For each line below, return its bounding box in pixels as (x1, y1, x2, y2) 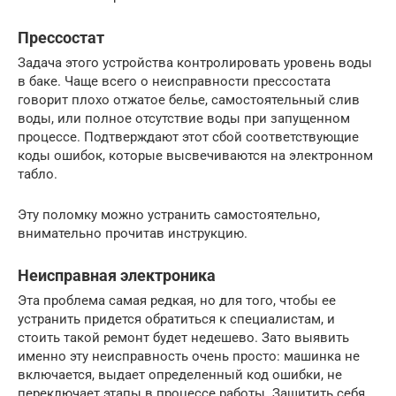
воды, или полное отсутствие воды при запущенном (18, 110, 350, 127)
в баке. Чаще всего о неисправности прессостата (18, 73, 331, 90)
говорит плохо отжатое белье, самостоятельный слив (18, 92, 360, 109)
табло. (18, 166, 57, 183)
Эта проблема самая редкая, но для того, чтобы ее (18, 293, 336, 309)
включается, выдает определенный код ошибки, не (18, 367, 342, 384)
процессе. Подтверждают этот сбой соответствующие (18, 129, 359, 146)
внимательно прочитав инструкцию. (18, 225, 247, 242)
